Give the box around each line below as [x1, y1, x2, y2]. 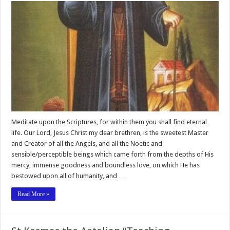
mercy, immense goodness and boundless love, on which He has [11, 161, 200, 169]
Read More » [17, 190, 50, 198]
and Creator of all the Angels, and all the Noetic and [11, 139, 163, 147]
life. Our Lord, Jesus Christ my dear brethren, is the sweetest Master [11, 128, 209, 137]
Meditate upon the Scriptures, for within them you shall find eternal [11, 118, 207, 126]
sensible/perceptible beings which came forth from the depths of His [11, 150, 214, 158]
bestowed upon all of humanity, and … [11, 171, 126, 180]
